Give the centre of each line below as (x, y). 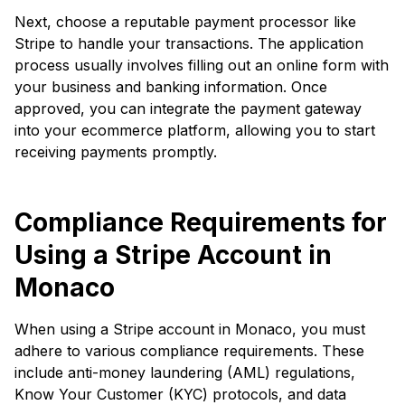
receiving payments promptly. (116, 151)
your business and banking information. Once (171, 86)
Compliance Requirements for (201, 222)
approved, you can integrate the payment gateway (188, 108)
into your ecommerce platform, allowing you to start (195, 130)
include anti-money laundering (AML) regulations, (185, 372)
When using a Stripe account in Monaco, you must (190, 329)
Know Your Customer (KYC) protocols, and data (180, 394)
